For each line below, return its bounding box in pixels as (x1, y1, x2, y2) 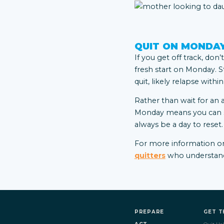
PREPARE (134, 208, 164, 215)
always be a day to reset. (134, 119, 223, 129)
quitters (134, 151, 165, 160)
